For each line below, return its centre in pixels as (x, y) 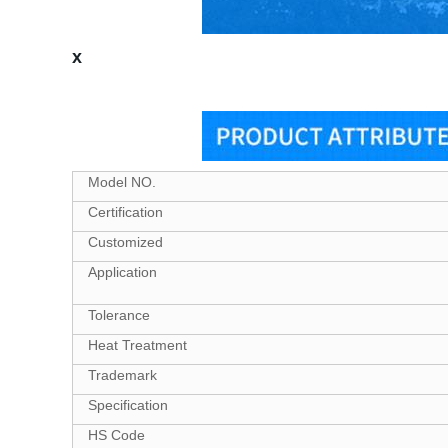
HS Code (116, 435)
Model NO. (122, 182)
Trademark (122, 375)
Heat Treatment (137, 345)
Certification (125, 212)
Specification (128, 405)
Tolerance (119, 315)
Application (122, 272)
